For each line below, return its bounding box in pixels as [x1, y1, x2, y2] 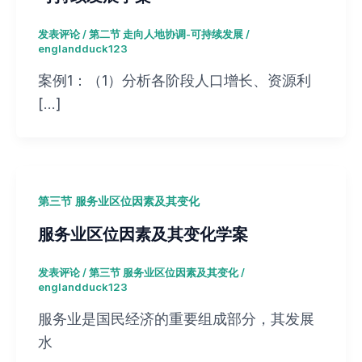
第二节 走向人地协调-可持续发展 [89, 27, 243, 41]
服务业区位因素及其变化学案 [38, 223, 248, 244]
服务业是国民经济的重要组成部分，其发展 [38, 309, 314, 327]
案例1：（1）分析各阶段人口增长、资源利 [38, 71, 311, 89]
